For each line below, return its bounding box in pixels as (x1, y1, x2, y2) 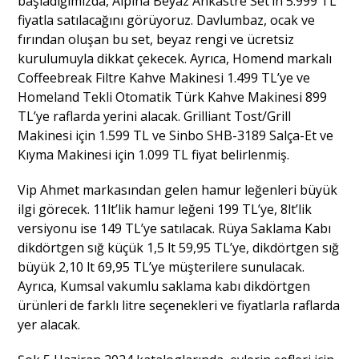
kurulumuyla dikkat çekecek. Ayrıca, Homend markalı (18, 50, 333, 67)
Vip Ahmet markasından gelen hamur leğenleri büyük (18, 181, 338, 199)
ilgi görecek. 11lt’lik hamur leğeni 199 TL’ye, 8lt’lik (18, 200, 313, 218)
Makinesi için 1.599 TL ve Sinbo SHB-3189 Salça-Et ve (18, 127, 334, 144)
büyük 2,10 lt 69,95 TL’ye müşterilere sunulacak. (18, 258, 305, 276)
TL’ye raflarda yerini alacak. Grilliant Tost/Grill (18, 107, 292, 125)
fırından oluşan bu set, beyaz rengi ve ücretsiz (18, 30, 295, 48)
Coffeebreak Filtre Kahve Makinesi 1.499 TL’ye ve (18, 69, 311, 87)
